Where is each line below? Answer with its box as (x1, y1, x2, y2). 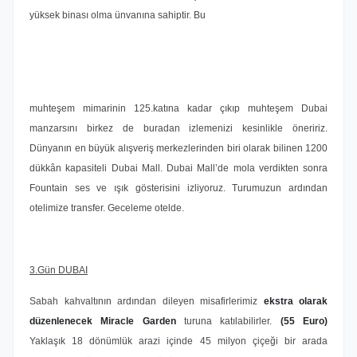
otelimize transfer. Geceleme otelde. (29, 202, 184, 214)
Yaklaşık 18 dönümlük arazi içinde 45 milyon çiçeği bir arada (29, 335, 328, 347)
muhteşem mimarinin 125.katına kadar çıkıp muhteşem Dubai (29, 103, 328, 114)
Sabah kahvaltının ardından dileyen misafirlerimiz (29, 296, 264, 307)
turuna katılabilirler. (175, 316, 280, 327)
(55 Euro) (280, 316, 328, 327)
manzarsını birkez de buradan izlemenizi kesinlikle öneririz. (29, 123, 328, 134)
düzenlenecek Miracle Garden (29, 316, 176, 327)
